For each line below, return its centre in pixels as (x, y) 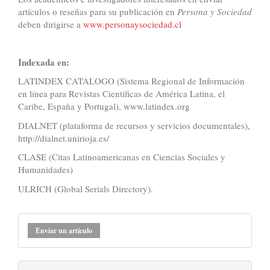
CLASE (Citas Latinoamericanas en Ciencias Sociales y (122, 157)
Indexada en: (44, 62)
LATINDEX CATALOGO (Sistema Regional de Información (131, 81)
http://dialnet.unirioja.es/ (65, 138)
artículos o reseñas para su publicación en (98, 11)
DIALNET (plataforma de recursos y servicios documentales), (134, 125)
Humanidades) (47, 170)
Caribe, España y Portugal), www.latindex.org (105, 106)
